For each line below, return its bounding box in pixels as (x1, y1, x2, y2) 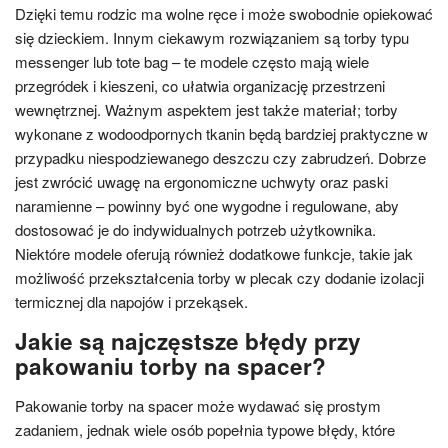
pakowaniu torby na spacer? (15, 350, 326, 382)
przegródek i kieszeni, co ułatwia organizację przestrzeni (15, 75, 385, 96)
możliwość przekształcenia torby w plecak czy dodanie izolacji (15, 267, 424, 288)
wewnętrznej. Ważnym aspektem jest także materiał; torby (15, 99, 398, 120)
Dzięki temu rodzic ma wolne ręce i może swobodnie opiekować (15, 3, 433, 24)
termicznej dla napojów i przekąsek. (15, 291, 248, 312)
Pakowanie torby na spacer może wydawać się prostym (15, 395, 381, 416)
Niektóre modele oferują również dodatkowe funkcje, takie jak (15, 243, 413, 264)
